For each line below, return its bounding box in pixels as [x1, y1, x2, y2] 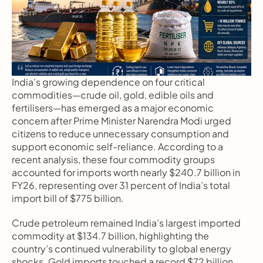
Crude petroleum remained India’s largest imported [12, 217, 241, 229]
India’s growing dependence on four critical [12, 76, 205, 88]
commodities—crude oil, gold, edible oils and [12, 89, 214, 101]
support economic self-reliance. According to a [12, 140, 223, 153]
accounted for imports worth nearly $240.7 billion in [12, 166, 240, 178]
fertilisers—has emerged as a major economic [12, 102, 214, 114]
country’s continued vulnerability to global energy [12, 242, 231, 255]
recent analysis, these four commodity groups [12, 153, 215, 166]
